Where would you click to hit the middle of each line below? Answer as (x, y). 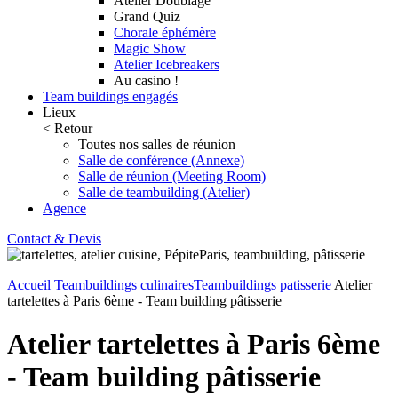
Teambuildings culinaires (124, 285)
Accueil (29, 285)
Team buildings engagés (110, 96)
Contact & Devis (54, 239)
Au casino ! (146, 80)
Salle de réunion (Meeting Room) (172, 176)
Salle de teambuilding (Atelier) (164, 192)
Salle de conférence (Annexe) (161, 160)
